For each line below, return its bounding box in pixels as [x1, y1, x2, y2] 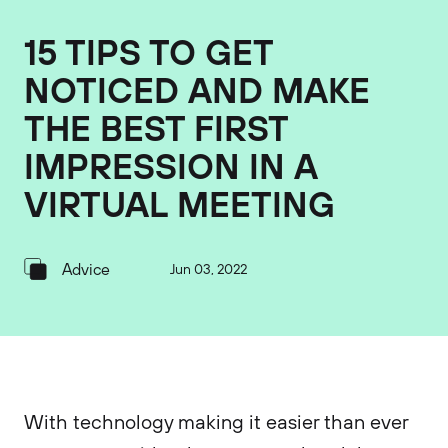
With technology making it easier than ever [24, 409, 408, 434]
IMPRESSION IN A [24, 143, 318, 188]
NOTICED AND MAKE [24, 67, 370, 112]
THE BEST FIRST [24, 105, 288, 150]
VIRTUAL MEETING [24, 181, 335, 226]
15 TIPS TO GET [24, 29, 273, 74]
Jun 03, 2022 [170, 260, 247, 278]
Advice [62, 258, 110, 279]
